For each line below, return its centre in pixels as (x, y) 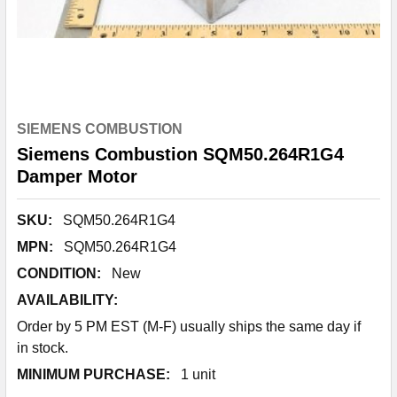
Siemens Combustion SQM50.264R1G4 (180, 154)
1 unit (198, 374)
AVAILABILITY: (67, 300)
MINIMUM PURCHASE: (93, 374)
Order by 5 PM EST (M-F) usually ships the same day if (189, 327)
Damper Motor (77, 176)
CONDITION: (59, 273)
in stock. (43, 348)
